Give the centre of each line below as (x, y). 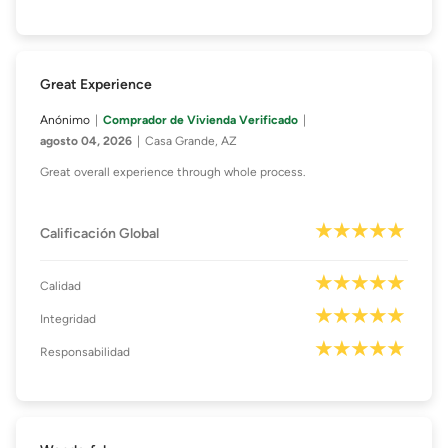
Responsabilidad (85, 352)
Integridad (68, 319)
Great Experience (96, 85)
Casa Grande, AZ (191, 141)
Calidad (60, 286)
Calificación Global (99, 234)
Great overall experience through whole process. (173, 172)
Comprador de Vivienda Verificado (200, 120)
